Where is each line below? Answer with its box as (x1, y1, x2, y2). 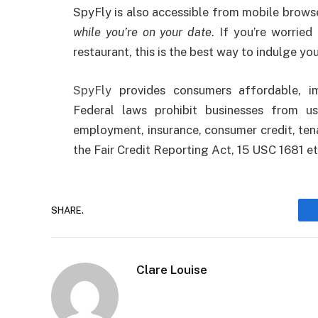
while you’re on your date (73, 25, 212, 40)
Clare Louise (136, 263, 207, 277)
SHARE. (51, 204, 84, 216)
